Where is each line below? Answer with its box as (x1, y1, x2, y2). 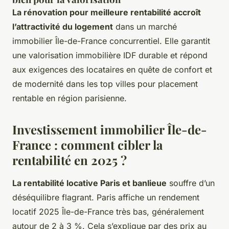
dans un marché (113, 21, 177, 32)
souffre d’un (167, 177, 215, 188)
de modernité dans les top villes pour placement (12, 78, 198, 89)
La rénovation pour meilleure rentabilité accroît (12, 7, 201, 17)
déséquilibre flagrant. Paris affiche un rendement (12, 192, 199, 202)
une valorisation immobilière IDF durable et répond (12, 50, 208, 60)
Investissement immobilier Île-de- (12, 121, 207, 138)
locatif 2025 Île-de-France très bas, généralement (12, 206, 204, 217)
